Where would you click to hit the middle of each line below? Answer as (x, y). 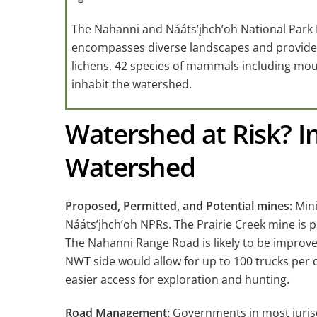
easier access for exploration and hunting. (177, 280)
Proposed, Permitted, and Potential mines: (180, 206)
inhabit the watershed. (133, 85)
